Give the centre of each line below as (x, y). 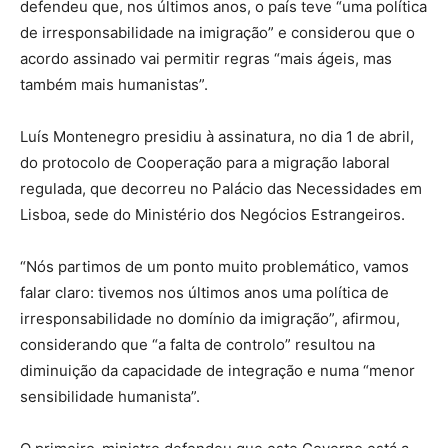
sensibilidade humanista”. (110, 396)
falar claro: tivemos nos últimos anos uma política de (204, 292)
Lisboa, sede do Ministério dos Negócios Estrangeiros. (212, 214)
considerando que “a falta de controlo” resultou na (197, 344)
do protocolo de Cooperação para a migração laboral (205, 162)
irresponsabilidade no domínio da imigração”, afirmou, (210, 318)
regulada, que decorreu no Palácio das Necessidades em (221, 188)
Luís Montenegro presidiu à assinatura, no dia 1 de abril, (217, 136)
